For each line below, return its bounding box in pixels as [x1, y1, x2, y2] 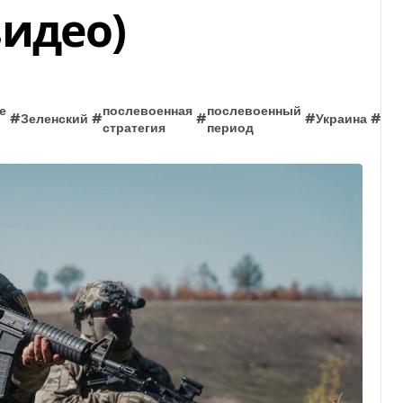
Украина [315, 113, 367, 126]
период [206, 121, 254, 135]
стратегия [102, 121, 166, 135]
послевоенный [206, 104, 301, 118]
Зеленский [20, 113, 88, 126]
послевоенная [102, 104, 193, 118]
